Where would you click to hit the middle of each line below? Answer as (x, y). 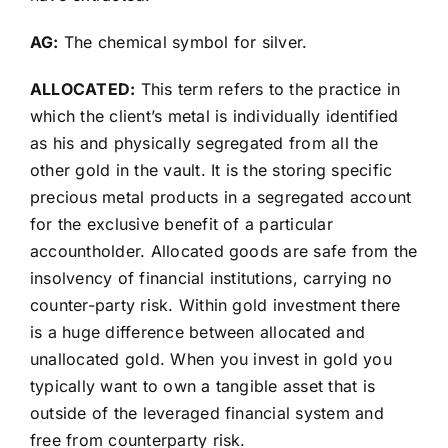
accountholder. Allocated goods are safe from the (223, 251)
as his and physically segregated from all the (203, 143)
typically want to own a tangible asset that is (202, 386)
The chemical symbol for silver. (183, 42)
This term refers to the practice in (268, 89)
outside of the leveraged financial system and (206, 413)
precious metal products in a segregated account (220, 197)
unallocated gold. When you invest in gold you (210, 359)
